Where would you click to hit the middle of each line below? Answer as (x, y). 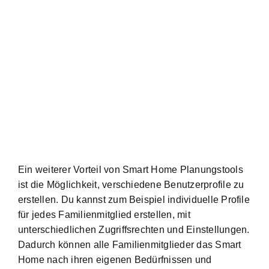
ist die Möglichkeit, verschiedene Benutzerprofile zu (131, 185)
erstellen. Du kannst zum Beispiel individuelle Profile (134, 200)
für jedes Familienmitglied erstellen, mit (104, 215)
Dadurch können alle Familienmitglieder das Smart (130, 245)
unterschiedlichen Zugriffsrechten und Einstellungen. (134, 230)
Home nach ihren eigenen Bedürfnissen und (115, 260)
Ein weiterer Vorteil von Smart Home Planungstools (131, 170)
